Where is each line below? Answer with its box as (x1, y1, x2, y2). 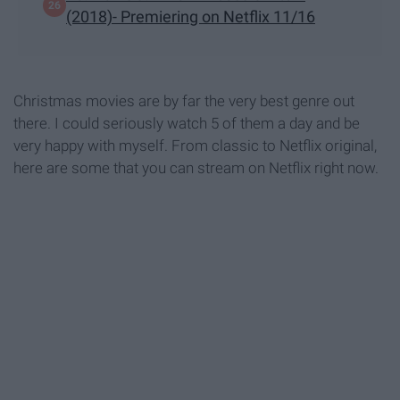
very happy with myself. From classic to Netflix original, (13, 136, 377, 154)
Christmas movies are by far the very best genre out (13, 91, 354, 110)
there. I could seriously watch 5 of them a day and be (13, 113, 360, 132)
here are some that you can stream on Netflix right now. (13, 158, 379, 177)
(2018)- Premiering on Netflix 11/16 (66, 6, 315, 26)
